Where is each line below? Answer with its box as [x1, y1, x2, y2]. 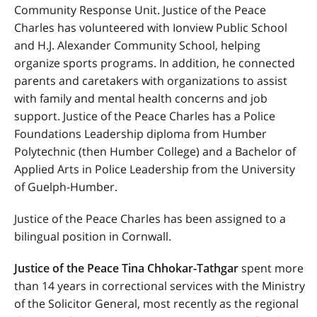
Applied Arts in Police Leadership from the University [14, 161, 295, 177]
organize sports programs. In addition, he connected [14, 55, 295, 71]
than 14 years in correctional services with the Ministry [14, 278, 305, 294]
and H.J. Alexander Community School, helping [14, 38, 260, 53]
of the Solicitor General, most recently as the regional [14, 296, 299, 311]
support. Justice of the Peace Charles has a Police [14, 108, 275, 124]
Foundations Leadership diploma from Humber [14, 126, 267, 142]
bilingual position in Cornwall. [14, 229, 171, 244]
